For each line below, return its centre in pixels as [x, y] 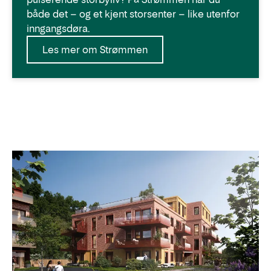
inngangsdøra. [58, 28]
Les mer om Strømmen [95, 49]
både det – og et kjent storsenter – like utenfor [133, 14]
